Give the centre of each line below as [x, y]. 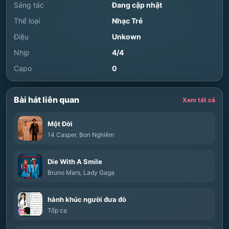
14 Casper [62, 135]
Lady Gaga [99, 173]
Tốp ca [57, 210]
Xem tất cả [199, 100]
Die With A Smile [75, 162]
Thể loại [27, 21]
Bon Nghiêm [97, 135]
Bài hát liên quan [47, 100]
